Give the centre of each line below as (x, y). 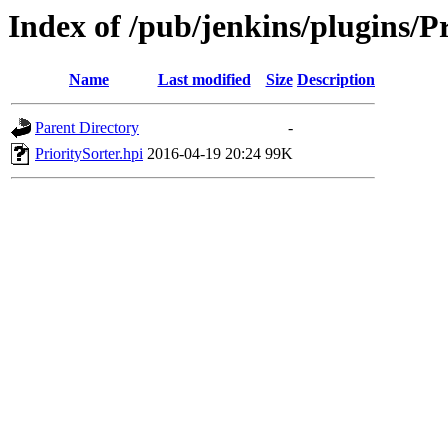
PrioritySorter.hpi (89, 154)
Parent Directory (87, 128)
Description (336, 80)
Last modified (204, 80)
